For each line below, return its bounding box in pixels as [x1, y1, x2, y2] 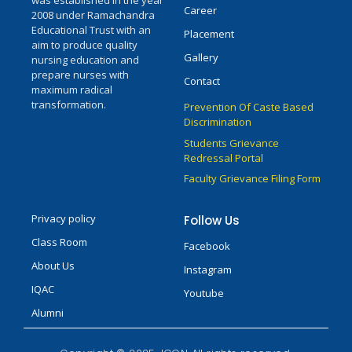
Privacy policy [31, 211, 96, 225]
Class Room [31, 234, 87, 249]
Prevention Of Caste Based [184, 100, 313, 115]
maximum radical [31, 82, 112, 97]
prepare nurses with [31, 68, 129, 82]
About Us [31, 258, 75, 273]
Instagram [184, 262, 232, 277]
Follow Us [184, 211, 240, 229]
